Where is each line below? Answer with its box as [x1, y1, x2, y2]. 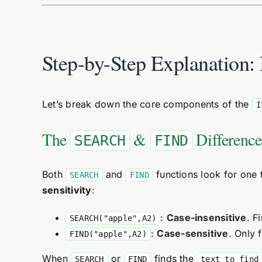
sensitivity [42, 184, 92, 196]
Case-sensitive [157, 227, 229, 239]
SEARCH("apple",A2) [69, 213, 157, 223]
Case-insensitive [166, 212, 247, 223]
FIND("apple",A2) [69, 229, 147, 239]
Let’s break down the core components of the [42, 98, 252, 110]
